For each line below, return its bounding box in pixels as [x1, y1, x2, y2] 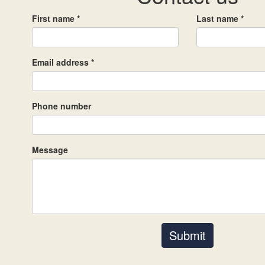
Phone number [32, 99, 91, 112]
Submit [169, 226, 206, 244]
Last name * [196, 12, 244, 24]
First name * [32, 12, 80, 24]
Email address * [32, 56, 94, 68]
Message [32, 143, 68, 156]
